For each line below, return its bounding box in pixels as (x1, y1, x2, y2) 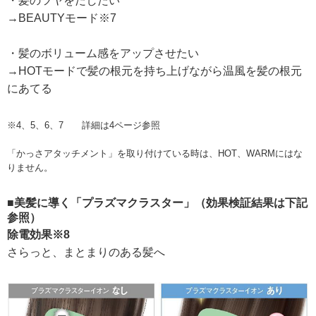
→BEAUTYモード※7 (7, 11, 116, 24)
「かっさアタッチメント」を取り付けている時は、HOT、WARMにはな (7, 147, 303, 159)
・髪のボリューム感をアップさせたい (7, 47, 199, 59)
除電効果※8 (7, 228, 70, 241)
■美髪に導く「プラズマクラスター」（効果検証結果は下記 (7, 196, 308, 209)
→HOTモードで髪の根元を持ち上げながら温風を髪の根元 (7, 64, 302, 77)
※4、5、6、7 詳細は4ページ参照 (7, 119, 160, 130)
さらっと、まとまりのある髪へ (7, 245, 165, 258)
